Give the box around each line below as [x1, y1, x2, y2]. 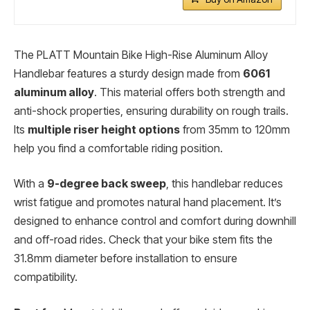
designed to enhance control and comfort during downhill [14, 215, 296, 228]
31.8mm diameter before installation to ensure [14, 252, 237, 266]
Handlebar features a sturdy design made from [14, 66, 243, 80]
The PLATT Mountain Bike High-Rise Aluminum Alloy [14, 48, 268, 62]
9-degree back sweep [47, 177, 166, 191]
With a [14, 177, 47, 191]
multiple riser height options [28, 122, 180, 136]
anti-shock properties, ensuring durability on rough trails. [14, 104, 289, 118]
